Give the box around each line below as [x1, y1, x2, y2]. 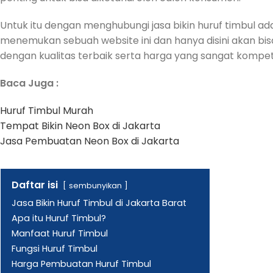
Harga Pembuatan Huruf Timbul [12, 257, 151, 270]
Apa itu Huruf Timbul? [12, 211, 106, 224]
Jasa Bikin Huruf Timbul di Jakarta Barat [12, 196, 186, 209]
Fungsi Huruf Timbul [12, 242, 97, 255]
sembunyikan [69, 180, 122, 191]
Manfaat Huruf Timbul [12, 227, 108, 239]
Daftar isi [12, 177, 58, 192]
